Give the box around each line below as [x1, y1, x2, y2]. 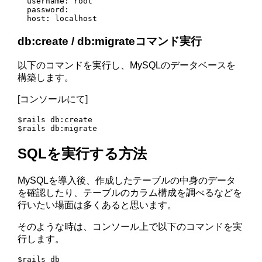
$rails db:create [18, 115, 93, 125]
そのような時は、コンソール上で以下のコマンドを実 [18, 222, 243, 232]
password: [18, 5, 70, 14]
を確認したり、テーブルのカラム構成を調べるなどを [18, 188, 243, 198]
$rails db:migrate [18, 124, 98, 133]
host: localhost [18, 13, 98, 23]
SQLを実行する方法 [18, 146, 147, 162]
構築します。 [18, 73, 74, 83]
